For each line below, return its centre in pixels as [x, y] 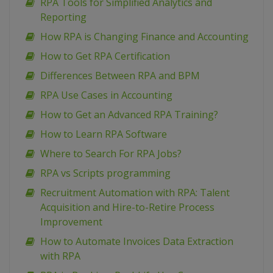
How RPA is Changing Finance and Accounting [144, 37]
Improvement [71, 222]
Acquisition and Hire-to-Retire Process [127, 207]
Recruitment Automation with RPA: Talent [135, 193]
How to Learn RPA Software [104, 134]
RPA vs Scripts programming [105, 173]
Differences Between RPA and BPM [120, 76]
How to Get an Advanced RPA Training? [129, 115]
